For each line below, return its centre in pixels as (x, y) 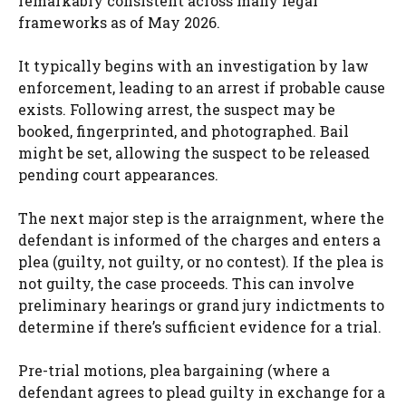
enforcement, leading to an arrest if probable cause (202, 88)
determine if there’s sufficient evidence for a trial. (200, 327)
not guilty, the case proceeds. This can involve (186, 284)
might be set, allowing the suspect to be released (194, 153)
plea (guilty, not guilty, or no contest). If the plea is (201, 262)
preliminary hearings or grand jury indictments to (201, 305)
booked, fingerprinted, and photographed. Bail (184, 131)
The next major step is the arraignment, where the (201, 218)
